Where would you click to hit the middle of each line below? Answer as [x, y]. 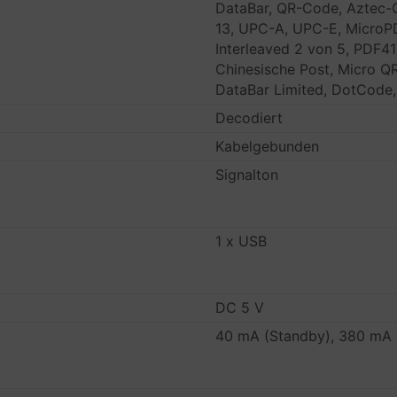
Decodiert [249, 118]
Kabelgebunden [268, 146]
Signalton [247, 175]
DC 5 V [240, 307]
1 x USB [241, 241]
